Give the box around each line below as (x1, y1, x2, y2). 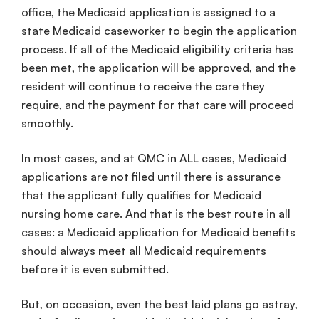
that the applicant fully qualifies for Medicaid (21, 187, 261, 202)
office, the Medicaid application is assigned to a (21, 5, 276, 20)
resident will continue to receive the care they (21, 79, 265, 94)
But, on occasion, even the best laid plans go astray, (21, 296, 298, 311)
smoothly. (21, 116, 73, 131)
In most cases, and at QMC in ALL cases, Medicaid (21, 150, 286, 165)
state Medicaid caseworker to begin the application (21, 23, 297, 38)
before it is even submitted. (21, 261, 169, 276)
